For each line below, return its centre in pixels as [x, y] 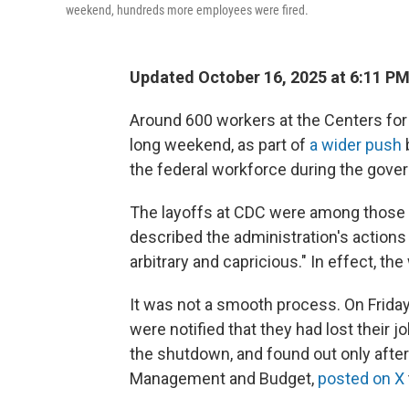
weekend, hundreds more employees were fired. [187, 10]
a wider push [356, 145]
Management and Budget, [224, 378]
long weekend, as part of [220, 145]
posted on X [361, 378]
